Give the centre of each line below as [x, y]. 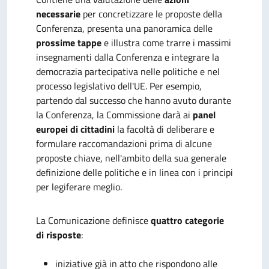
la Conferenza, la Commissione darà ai [114, 115]
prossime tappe [69, 43]
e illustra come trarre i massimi [166, 43]
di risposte [59, 235]
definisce [131, 220]
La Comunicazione [74, 220]
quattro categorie [187, 220]
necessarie [58, 14]
